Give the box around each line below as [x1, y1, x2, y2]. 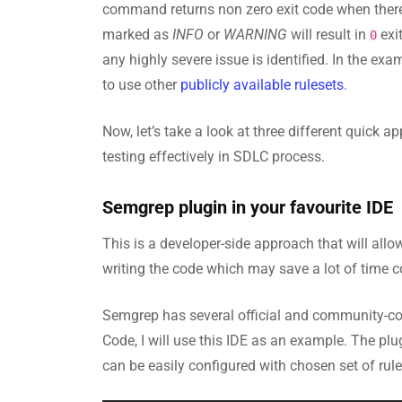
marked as [102, 25, 172, 43]
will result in [287, 25, 370, 43]
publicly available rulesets [180, 75, 344, 93]
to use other [102, 75, 180, 93]
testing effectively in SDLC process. [102, 147, 325, 165]
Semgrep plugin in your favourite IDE [102, 196, 393, 218]
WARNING [223, 25, 287, 43]
